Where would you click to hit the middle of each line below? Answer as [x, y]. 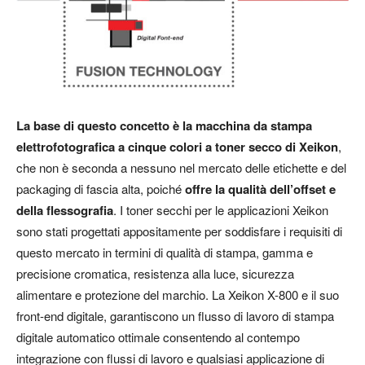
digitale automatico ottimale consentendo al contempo [158, 336]
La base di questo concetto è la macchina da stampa [164, 125]
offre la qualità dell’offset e [260, 189]
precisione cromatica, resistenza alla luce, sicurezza [155, 273]
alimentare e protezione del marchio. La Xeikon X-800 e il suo [178, 294]
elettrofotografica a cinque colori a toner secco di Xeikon [177, 146]
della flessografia [65, 210]
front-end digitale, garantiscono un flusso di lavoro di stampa [175, 315]
